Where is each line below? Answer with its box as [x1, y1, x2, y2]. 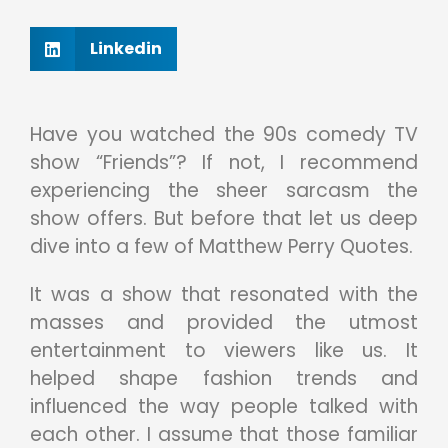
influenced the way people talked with [30, 393, 418, 421]
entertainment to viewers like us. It [30, 337, 418, 365]
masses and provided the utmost [30, 309, 418, 337]
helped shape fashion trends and [30, 365, 418, 393]
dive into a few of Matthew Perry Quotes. [30, 233, 413, 261]
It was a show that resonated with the [30, 281, 418, 309]
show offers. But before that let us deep [30, 205, 418, 233]
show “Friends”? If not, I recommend [30, 149, 418, 177]
